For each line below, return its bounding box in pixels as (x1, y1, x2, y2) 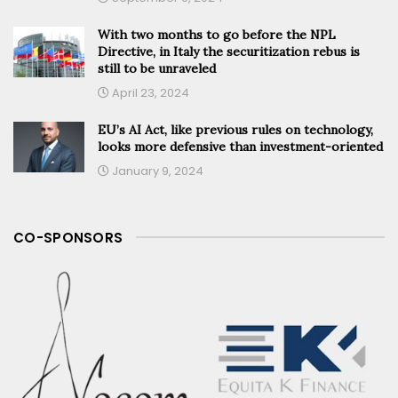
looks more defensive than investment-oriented (98, 138, 383, 155)
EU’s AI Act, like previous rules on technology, (98, 121, 373, 138)
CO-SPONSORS (13, 227, 123, 247)
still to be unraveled (98, 60, 216, 76)
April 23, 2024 (109, 84, 189, 101)
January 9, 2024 (109, 162, 203, 179)
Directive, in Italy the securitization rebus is (98, 43, 360, 60)
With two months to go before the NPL (98, 26, 336, 43)
